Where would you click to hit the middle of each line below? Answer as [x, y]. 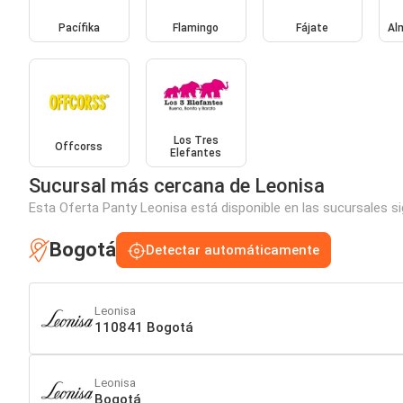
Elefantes [196, 153]
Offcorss [79, 147]
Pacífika [79, 27]
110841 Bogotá [144, 327]
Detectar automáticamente [233, 251]
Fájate [313, 27]
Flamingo [196, 27]
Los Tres [196, 141]
